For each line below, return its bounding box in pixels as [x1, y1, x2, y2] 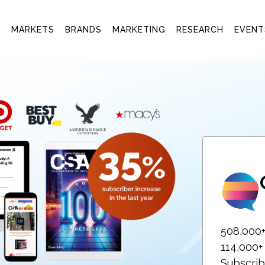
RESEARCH [176, 25, 224, 34]
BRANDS [65, 25, 102, 34]
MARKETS [11, 25, 54, 34]
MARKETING [112, 25, 166, 34]
